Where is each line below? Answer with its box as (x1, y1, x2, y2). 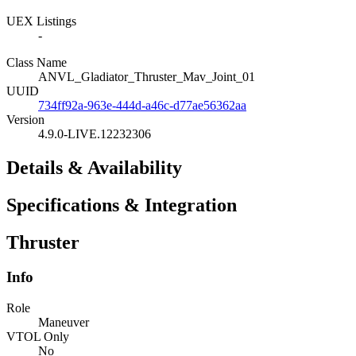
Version (6, 112, 44, 126)
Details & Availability (6, 157, 182, 178)
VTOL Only (6, 330, 69, 344)
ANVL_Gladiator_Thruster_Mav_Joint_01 (38, 69, 255, 83)
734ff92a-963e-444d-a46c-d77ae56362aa (38, 98, 246, 112)
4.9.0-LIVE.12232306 (38, 126, 151, 141)
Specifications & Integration (6, 194, 237, 215)
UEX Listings (6, 14, 76, 28)
